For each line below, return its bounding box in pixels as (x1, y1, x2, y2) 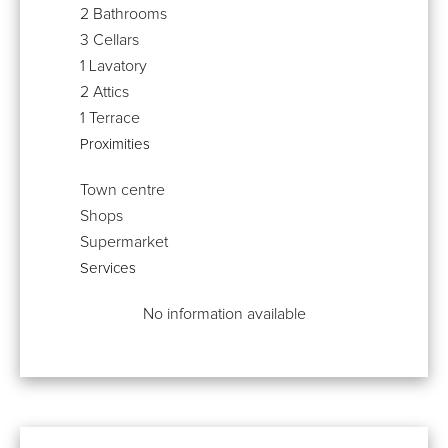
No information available (142, 306, 306, 323)
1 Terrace (80, 110, 140, 127)
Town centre (80, 182, 165, 199)
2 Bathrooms (80, 6, 167, 23)
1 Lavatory (80, 58, 147, 75)
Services (80, 261, 136, 277)
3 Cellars (80, 32, 139, 49)
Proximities (80, 137, 150, 153)
